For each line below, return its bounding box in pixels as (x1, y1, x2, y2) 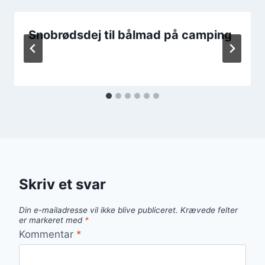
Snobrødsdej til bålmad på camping (28, 27, 232, 42)
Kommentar (19, 228, 76, 240)
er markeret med (19, 215, 85, 225)
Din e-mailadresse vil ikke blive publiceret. (19, 205, 178, 215)
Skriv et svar (19, 175, 106, 193)
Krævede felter (180, 205, 238, 215)
